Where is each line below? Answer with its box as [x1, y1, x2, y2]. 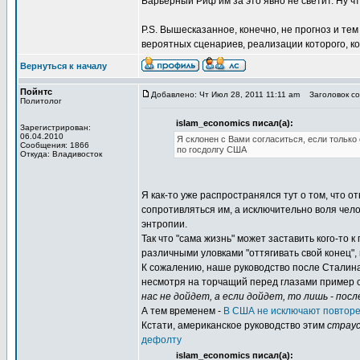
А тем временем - [141, 305, 223, 317]
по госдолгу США [177, 145, 247, 154]
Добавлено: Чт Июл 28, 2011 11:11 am [151, 90, 300, 99]
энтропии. [141, 219, 187, 230]
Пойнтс [20, 87, 52, 96]
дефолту [141, 334, 182, 346]
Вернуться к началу [20, 61, 107, 71]
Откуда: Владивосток [20, 149, 102, 158]
